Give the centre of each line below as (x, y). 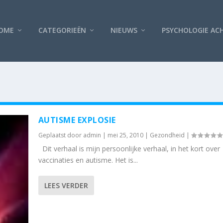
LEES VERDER (66, 185)
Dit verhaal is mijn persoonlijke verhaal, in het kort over (129, 148)
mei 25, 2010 (125, 135)
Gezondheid (167, 135)
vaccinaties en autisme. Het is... (88, 160)
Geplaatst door (60, 135)
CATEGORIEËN (62, 30)
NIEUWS (124, 30)
